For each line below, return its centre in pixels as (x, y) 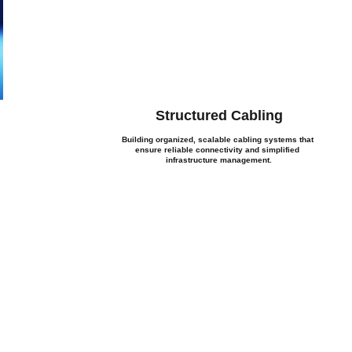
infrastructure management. (218, 160)
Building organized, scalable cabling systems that (218, 139)
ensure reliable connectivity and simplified (219, 150)
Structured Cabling (219, 115)
